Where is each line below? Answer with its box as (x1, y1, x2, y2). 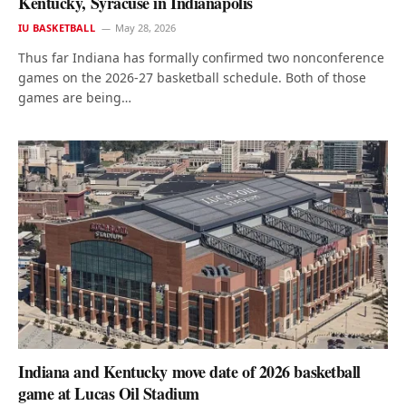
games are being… (18, 89, 131, 107)
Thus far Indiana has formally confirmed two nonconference (18, 49, 384, 67)
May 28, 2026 (114, 21, 176, 35)
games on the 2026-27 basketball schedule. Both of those (18, 69, 366, 87)
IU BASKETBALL (18, 21, 95, 35)
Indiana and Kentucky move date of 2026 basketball (18, 359, 361, 383)
